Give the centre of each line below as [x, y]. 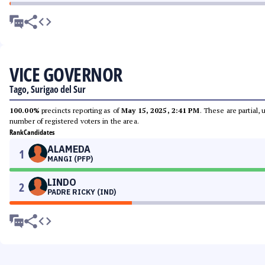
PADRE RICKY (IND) [82, 192]
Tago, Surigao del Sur [48, 89]
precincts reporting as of [80, 110]
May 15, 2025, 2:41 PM [161, 110]
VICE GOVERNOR [66, 74]
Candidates [39, 132]
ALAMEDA [69, 149]
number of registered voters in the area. [74, 121]
